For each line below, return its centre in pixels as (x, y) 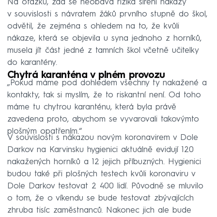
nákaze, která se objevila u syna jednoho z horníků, (104, 39)
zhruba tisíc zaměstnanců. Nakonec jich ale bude (99, 211)
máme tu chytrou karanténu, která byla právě (92, 108)
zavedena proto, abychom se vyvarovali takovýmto (103, 120)
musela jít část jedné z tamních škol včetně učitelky (103, 51)
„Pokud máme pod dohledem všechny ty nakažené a (107, 83)
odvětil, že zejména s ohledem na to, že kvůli (93, 27)
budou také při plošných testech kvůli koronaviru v (101, 174)
